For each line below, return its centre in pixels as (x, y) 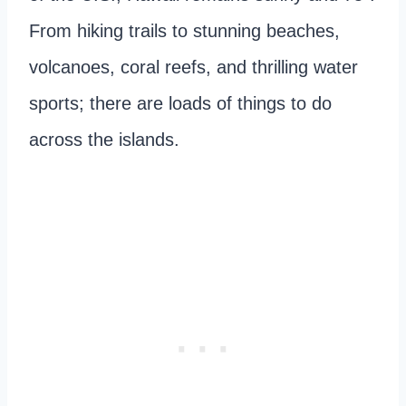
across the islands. (107, 140)
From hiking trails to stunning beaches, (184, 31)
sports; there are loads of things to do (180, 104)
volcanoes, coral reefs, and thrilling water (193, 68)
